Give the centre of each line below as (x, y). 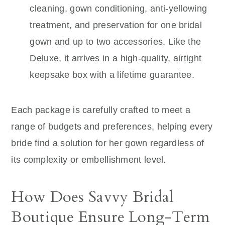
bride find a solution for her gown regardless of (108, 143)
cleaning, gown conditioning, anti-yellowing (119, 8)
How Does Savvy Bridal (92, 197)
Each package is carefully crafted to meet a (101, 110)
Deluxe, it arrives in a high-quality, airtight (116, 58)
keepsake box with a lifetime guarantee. (112, 75)
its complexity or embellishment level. (89, 159)
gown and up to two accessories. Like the (116, 41)
